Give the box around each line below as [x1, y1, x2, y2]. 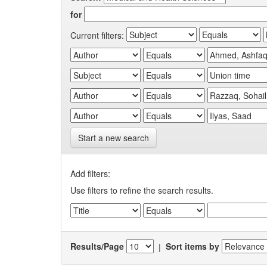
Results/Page [70, 240, 124, 253]
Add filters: [70, 167, 110, 179]
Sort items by [166, 240, 219, 253]
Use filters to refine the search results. [70, 184, 213, 196]
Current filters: [70, 29, 124, 41]
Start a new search [78, 131, 149, 144]
